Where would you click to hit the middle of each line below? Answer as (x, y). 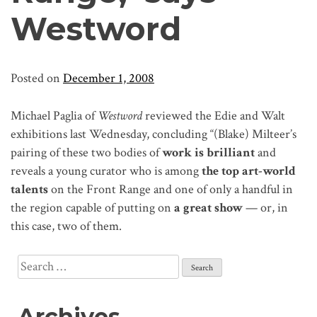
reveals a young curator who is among (106, 171)
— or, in (265, 208)
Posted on (37, 79)
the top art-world (249, 171)
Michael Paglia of (54, 116)
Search (34, 263)
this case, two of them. (66, 226)
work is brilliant (208, 153)
